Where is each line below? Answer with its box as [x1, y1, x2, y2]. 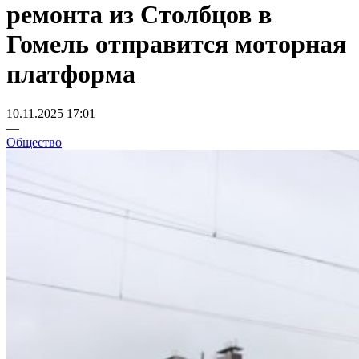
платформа [6, 59, 135, 89]
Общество [6, 135, 62, 149]
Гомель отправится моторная [6, 30, 346, 59]
